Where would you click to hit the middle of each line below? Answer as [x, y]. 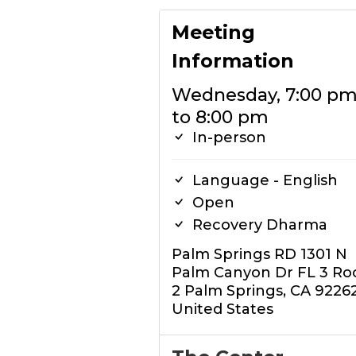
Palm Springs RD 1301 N [259, 254]
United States [222, 309]
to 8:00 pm [220, 117]
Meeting [213, 32]
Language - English [263, 180]
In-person [227, 137]
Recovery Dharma [257, 225]
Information [232, 61]
